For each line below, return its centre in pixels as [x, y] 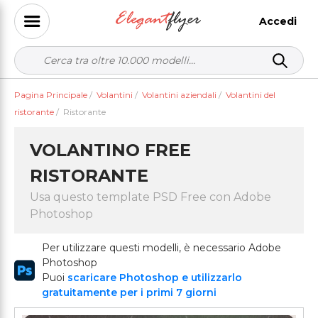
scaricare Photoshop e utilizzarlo [155, 278]
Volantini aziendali [179, 95]
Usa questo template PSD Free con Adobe [150, 197]
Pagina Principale [51, 95]
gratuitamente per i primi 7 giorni [130, 292]
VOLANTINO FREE [110, 150]
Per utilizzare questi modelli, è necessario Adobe [162, 248]
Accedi [278, 21]
